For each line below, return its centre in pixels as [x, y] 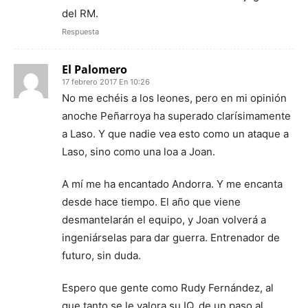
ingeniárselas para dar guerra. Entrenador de [171, 237]
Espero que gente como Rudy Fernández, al [168, 287]
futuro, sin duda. [101, 255]
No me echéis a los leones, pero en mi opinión [174, 98]
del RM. [80, 13]
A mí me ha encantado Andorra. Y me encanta [172, 184]
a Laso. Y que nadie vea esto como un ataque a [175, 133]
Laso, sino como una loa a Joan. [139, 151]
